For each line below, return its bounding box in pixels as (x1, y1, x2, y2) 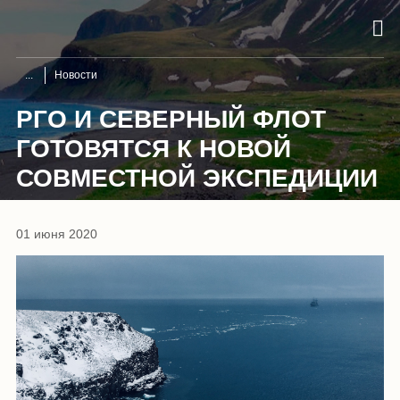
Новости (54, 68, 97, 81)
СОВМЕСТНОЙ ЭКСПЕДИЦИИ (16, 163, 378, 192)
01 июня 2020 (16, 226, 97, 241)
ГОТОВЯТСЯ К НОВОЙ (16, 134, 291, 162)
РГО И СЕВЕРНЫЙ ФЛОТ (16, 104, 326, 133)
